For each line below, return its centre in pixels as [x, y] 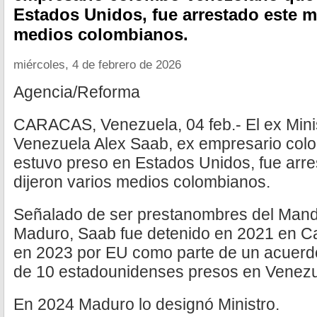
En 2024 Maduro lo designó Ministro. [146, 304]
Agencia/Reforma [77, 92]
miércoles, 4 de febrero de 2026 [97, 64]
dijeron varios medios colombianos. [142, 182]
